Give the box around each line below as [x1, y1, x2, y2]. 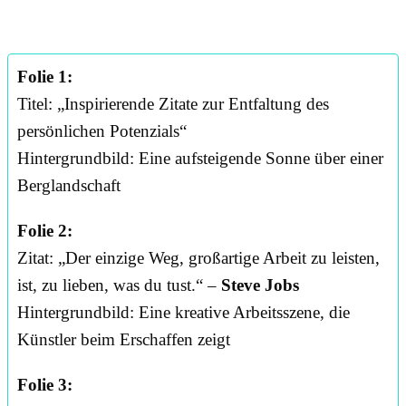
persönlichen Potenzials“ [17, 121, 187, 141]
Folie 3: [17, 375, 72, 395]
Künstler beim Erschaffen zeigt [17, 330, 230, 350]
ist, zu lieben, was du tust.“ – [17, 275, 221, 295]
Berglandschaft [17, 176, 121, 196]
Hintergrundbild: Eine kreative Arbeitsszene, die [17, 303, 350, 323]
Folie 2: [17, 221, 72, 241]
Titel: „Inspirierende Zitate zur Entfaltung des [17, 94, 329, 114]
